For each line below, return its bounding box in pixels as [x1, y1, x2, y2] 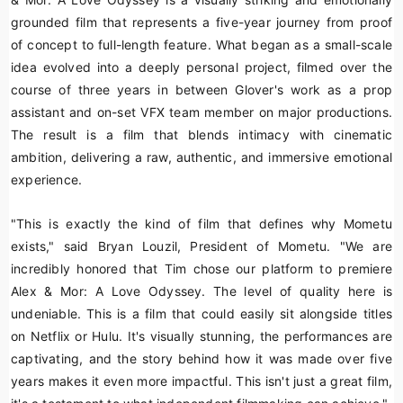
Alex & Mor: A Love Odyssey [11, 283, 202, 299]
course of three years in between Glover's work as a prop [11, 82, 392, 97]
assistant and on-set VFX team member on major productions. [11, 104, 392, 120]
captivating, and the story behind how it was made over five [11, 351, 392, 366]
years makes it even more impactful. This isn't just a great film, [11, 373, 392, 389]
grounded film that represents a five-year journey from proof [11, 14, 392, 30]
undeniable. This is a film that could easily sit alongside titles [11, 306, 392, 321]
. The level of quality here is [201, 283, 393, 299]
